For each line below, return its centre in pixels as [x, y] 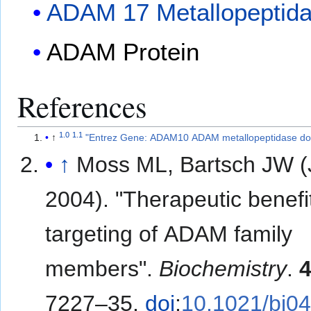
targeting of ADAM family [169, 234]
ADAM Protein [123, 52]
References [82, 106]
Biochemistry [223, 268]
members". [102, 268]
